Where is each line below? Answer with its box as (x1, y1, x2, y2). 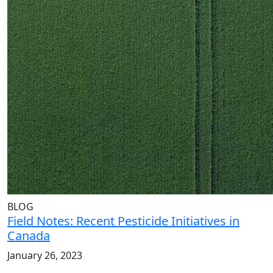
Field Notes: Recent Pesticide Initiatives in (7, 213, 239, 230)
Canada (7, 227, 50, 244)
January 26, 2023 (7, 249, 82, 263)
